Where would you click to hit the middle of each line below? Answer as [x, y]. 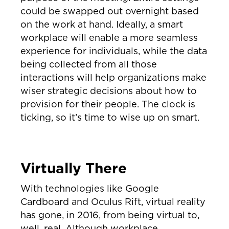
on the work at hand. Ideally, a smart [102, 25]
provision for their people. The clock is [108, 104]
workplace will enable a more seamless [109, 38]
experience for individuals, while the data [114, 51]
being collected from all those [89, 64]
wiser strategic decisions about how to [109, 91]
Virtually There [74, 168]
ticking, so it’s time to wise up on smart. [110, 118]
